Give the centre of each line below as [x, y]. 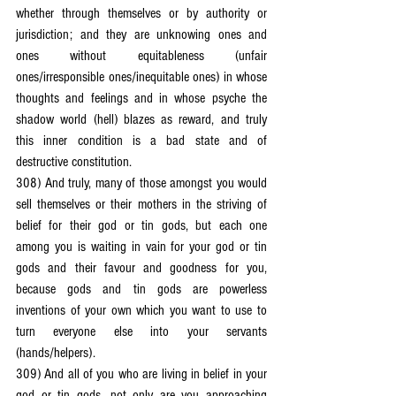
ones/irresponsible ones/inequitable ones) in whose [141, 77]
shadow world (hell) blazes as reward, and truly [141, 119]
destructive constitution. [74, 162]
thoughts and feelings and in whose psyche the [141, 98]
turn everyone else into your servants [141, 331]
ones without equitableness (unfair [141, 56]
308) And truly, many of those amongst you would [141, 183]
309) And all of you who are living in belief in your [141, 374]
